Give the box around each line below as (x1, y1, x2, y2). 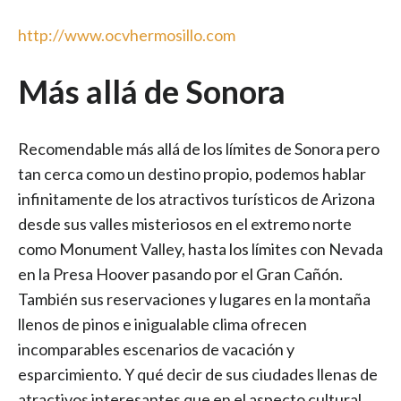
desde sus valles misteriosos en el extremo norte (18, 213, 352, 234)
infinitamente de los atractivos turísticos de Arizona (18, 188, 375, 209)
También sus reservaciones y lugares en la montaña (18, 288, 371, 309)
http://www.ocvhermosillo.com (18, 25, 235, 46)
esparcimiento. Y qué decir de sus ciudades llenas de (18, 363, 378, 384)
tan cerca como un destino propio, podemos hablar (18, 163, 366, 183)
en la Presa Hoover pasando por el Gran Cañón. (18, 263, 343, 284)
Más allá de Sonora (18, 71, 286, 111)
